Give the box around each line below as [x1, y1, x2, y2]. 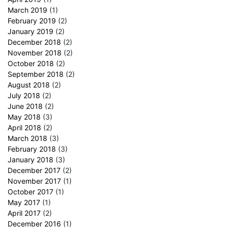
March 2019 [8, 5, 47, 14]
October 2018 [8, 59, 54, 68]
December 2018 [8, 37, 61, 46]
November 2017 [8, 176, 61, 185]
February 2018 [8, 144, 56, 153]
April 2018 [8, 123, 41, 132]
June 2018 [8, 101, 43, 110]
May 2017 [8, 197, 40, 207]
